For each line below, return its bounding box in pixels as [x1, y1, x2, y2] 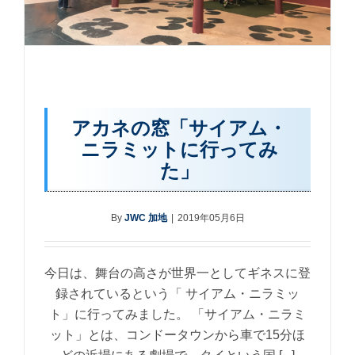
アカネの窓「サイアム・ [71, 116, 287, 139]
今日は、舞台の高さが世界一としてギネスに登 [44, 265, 311, 280]
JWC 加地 [124, 212, 167, 223]
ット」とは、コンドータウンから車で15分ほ [50, 327, 305, 342]
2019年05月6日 [177, 212, 245, 223]
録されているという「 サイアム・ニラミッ [55, 286, 300, 300]
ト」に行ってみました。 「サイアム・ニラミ [49, 307, 306, 321]
